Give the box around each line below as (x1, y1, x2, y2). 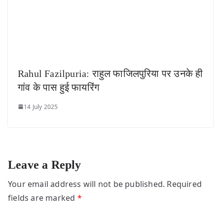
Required (167, 178, 202, 189)
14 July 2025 (24, 102, 58, 111)
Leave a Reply (8, 158, 81, 171)
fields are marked (8, 192, 77, 203)
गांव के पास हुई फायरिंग (18, 81, 99, 93)
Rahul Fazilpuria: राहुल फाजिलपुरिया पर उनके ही (18, 68, 203, 79)
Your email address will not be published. (8, 178, 165, 189)
